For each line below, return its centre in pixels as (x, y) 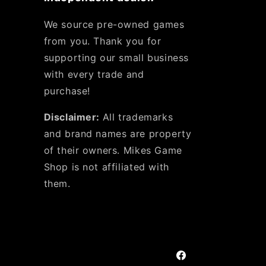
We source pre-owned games (114, 24)
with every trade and (94, 74)
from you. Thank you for (102, 41)
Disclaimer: (73, 117)
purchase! (67, 91)
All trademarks (138, 117)
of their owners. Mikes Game (113, 150)
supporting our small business (116, 58)
